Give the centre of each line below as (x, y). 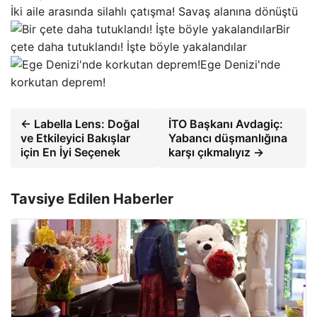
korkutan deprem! (58, 82)
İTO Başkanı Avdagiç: (225, 123)
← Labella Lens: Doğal (80, 123)
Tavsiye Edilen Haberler (92, 198)
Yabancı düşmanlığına (227, 138)
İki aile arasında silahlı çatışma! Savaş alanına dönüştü (154, 11)
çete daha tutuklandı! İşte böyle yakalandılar (129, 46)
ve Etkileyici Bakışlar (75, 138)
